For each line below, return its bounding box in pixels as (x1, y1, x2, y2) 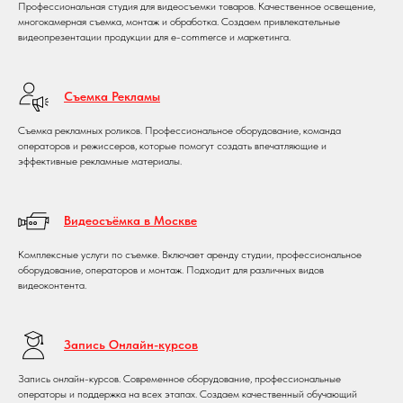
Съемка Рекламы (64, 88, 160, 103)
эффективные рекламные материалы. (18, 154, 182, 167)
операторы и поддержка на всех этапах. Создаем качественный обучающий (18, 387, 357, 400)
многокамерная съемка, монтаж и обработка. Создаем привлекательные (18, 14, 340, 28)
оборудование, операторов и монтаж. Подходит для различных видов (18, 263, 324, 276)
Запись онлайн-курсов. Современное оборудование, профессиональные (18, 372, 341, 385)
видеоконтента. (18, 278, 86, 291)
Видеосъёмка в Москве (64, 212, 197, 228)
